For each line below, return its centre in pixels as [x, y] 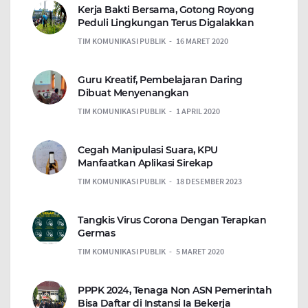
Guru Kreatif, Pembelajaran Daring [160, 80]
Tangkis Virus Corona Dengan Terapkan [172, 220]
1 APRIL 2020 [198, 111]
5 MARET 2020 [200, 252]
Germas [96, 233]
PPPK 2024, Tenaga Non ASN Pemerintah [175, 290]
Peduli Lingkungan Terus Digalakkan [166, 23]
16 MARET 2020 [202, 41]
